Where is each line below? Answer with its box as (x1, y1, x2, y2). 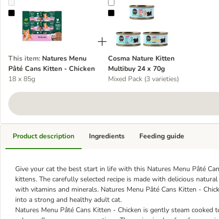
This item (8, 54, 39, 63)
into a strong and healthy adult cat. (15, 195, 122, 204)
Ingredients (89, 131, 125, 141)
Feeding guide (139, 131, 184, 141)
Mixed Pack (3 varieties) (108, 74, 179, 84)
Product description (13, 131, 74, 141)
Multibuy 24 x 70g (108, 64, 165, 73)
